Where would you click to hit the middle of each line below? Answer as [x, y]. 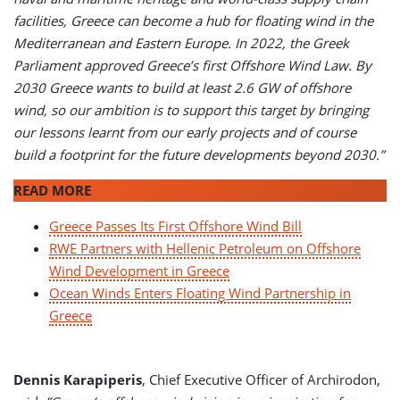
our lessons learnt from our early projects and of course [185, 133]
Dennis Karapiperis [78, 380]
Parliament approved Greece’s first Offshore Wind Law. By [192, 66]
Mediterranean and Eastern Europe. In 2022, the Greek [181, 43]
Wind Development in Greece [139, 271]
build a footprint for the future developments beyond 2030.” [199, 155]
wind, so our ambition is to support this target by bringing [191, 110]
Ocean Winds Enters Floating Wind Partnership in [200, 293]
